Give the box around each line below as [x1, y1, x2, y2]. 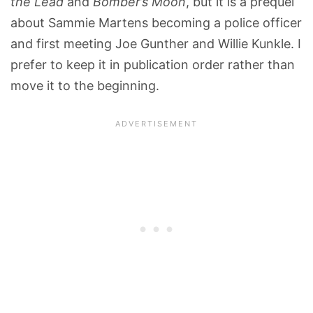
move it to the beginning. [10, 78, 159, 93]
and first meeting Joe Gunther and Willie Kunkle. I [10, 36, 301, 51]
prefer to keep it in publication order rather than [10, 57, 295, 72]
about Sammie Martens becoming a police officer [10, 15, 302, 30]
